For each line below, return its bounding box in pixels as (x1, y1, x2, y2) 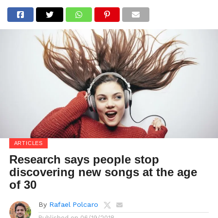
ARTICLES (14, 140, 43, 146)
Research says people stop (9, 153, 159, 166)
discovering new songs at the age (9, 165, 197, 179)
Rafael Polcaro (49, 200, 98, 208)
